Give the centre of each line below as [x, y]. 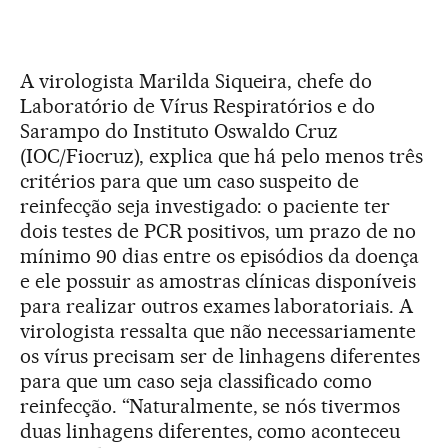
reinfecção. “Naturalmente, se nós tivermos [210, 405]
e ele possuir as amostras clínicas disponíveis [218, 280]
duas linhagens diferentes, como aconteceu [210, 430]
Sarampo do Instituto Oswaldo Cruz [179, 130]
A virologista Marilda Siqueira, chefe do [196, 80]
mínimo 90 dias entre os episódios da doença [220, 255]
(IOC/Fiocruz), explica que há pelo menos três [222, 155]
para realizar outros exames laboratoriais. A [217, 305]
